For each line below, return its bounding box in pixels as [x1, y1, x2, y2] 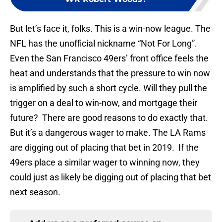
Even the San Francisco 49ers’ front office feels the [10, 53, 209, 64]
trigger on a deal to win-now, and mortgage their [10, 98, 197, 109]
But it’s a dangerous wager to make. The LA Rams [10, 127, 206, 138]
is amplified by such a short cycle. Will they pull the [10, 83, 207, 94]
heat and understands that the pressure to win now [10, 68, 210, 79]
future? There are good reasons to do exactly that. [10, 112, 208, 123]
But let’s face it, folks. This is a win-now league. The [10, 23, 211, 34]
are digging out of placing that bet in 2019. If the [10, 142, 199, 153]
